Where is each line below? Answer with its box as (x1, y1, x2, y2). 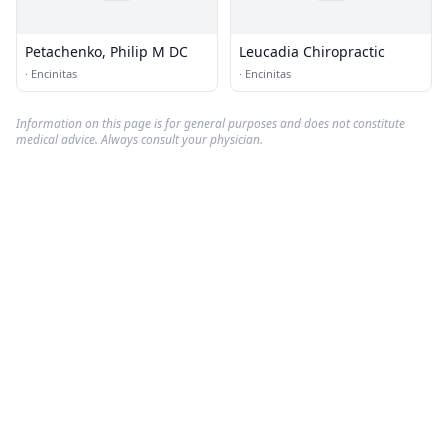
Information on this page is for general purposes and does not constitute (16, 115, 405, 132)
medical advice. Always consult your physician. (16, 131, 263, 148)
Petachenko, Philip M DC (25, 42, 188, 61)
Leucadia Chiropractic (239, 42, 385, 61)
